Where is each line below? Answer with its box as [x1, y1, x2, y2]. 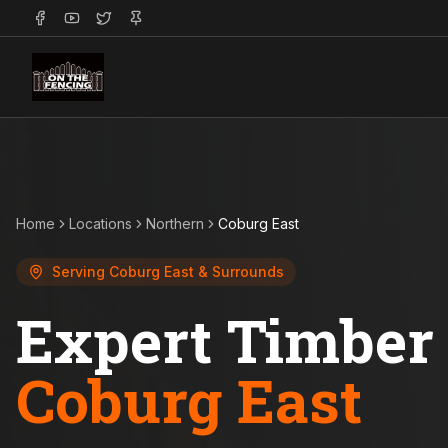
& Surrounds [194, 263, 284, 280]
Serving [52, 263, 109, 280]
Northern [146, 215, 204, 232]
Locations [69, 215, 132, 232]
